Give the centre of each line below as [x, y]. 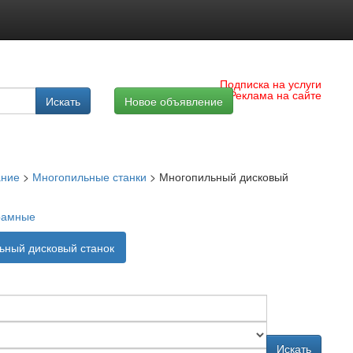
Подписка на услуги [270, 84]
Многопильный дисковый [223, 176]
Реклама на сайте [275, 95]
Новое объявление [174, 101]
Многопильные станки [89, 176]
